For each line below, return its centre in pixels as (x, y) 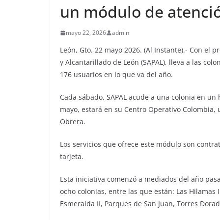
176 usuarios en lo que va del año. (116, 74)
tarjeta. (72, 156)
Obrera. (73, 122)
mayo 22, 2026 (86, 33)
